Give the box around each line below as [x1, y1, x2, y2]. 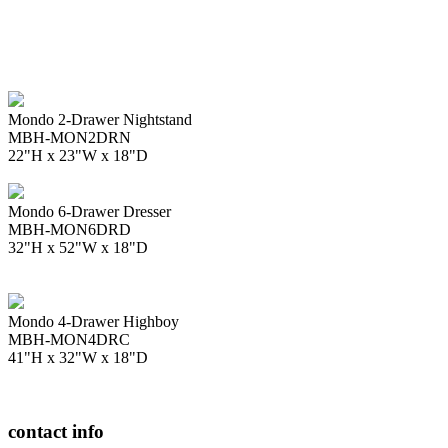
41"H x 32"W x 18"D [8, 348, 148, 366]
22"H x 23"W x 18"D [8, 146, 148, 164]
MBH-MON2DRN [8, 128, 131, 146]
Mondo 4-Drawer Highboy [8, 312, 179, 330]
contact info [8, 421, 104, 443]
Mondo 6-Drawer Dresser [8, 202, 171, 220]
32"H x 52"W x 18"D [8, 238, 148, 256]
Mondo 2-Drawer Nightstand [8, 110, 192, 128]
